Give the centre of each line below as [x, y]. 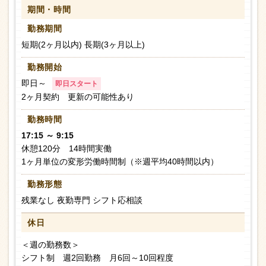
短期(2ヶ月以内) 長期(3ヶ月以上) [83, 45]
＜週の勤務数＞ [50, 245]
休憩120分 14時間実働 [66, 149]
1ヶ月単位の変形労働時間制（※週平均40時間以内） [120, 162]
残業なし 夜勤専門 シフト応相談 [82, 200]
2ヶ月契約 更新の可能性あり [78, 97]
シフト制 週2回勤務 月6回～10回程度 [97, 258]
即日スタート [77, 84]
